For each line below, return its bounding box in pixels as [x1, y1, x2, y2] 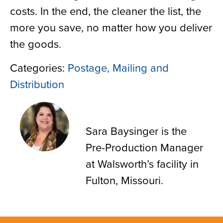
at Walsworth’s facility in [86, 155, 199, 171]
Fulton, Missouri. [86, 172, 163, 188]
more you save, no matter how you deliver [10, 19, 212, 35]
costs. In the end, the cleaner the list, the [10, 3, 201, 19]
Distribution [10, 76, 64, 92]
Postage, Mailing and [68, 59, 169, 75]
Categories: [10, 59, 68, 75]
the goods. [10, 36, 61, 52]
